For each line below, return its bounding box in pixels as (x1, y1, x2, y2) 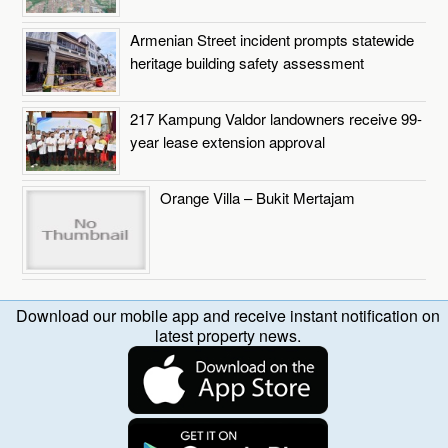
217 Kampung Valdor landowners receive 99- (130, 107, 423, 129)
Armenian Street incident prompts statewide (130, 28, 415, 50)
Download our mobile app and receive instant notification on (16, 303, 440, 327)
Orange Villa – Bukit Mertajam (160, 186, 356, 208)
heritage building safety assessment (130, 51, 365, 73)
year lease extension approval (130, 130, 326, 152)
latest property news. (155, 323, 301, 347)
